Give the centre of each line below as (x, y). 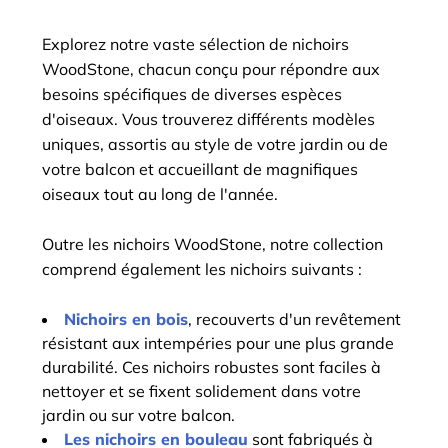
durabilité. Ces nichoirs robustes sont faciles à (211, 367)
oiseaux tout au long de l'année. (160, 194)
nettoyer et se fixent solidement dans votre (201, 391)
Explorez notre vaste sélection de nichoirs (195, 44)
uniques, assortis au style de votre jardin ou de (215, 144)
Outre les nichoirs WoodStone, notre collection (212, 244)
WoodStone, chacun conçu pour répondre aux (211, 69)
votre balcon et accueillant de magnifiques (200, 169)
